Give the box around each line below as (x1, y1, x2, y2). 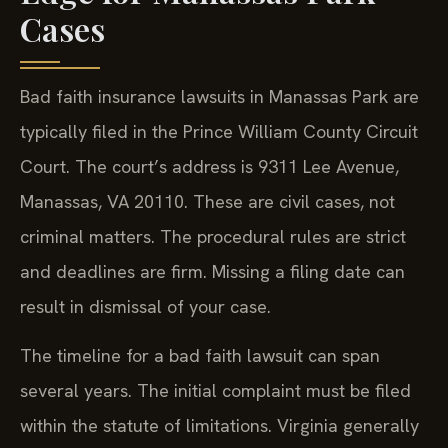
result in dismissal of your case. (20, 294, 271, 318)
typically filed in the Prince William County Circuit (20, 119, 418, 143)
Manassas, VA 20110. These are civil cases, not (20, 189, 395, 213)
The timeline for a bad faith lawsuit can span (20, 344, 380, 368)
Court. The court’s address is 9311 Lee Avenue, (20, 154, 399, 178)
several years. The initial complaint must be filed (20, 379, 411, 403)
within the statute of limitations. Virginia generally (20, 414, 419, 438)
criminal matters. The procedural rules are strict (20, 224, 406, 248)
